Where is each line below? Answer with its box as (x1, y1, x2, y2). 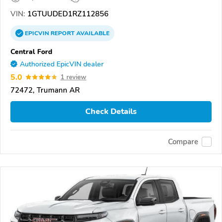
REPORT (51, 29, 75, 37)
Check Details (85, 106, 137, 117)
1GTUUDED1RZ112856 (25, 8, 109, 19)
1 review (60, 72, 86, 82)
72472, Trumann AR (10, 85, 80, 95)
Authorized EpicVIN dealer (20, 59, 104, 69)
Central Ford (10, 46, 53, 56)
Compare (168, 137, 198, 147)
